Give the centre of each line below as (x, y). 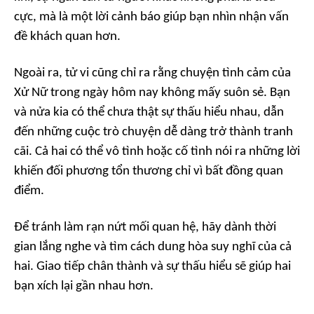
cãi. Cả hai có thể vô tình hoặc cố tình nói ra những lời (157, 152)
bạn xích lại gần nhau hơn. (84, 286)
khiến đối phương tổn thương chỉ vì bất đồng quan (149, 171)
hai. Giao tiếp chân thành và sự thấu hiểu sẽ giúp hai (152, 267)
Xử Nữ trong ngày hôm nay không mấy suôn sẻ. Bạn (152, 93)
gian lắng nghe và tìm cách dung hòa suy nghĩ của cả (153, 247)
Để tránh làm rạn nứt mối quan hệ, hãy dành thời (145, 227)
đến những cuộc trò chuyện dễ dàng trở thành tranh (153, 132)
